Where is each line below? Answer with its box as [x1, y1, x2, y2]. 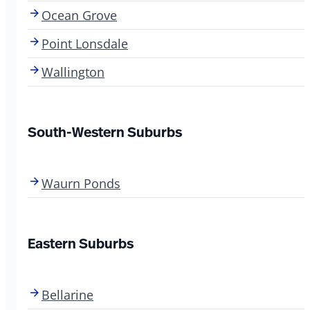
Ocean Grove [42, 6, 117, 24]
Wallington [42, 63, 104, 80]
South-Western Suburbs [28, 122, 182, 141]
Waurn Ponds [42, 174, 120, 192]
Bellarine [42, 286, 93, 303]
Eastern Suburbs [28, 233, 134, 253]
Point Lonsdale [42, 35, 128, 52]
